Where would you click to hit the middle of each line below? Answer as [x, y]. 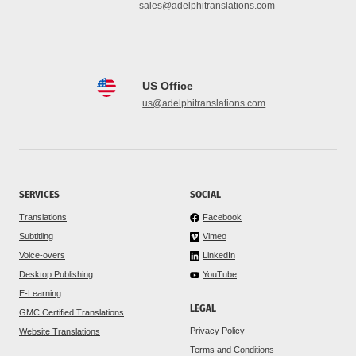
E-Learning [40, 293]
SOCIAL [205, 194]
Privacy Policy [217, 330]
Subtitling [36, 236]
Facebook [222, 217]
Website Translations [60, 331]
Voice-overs [42, 255]
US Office [168, 85]
